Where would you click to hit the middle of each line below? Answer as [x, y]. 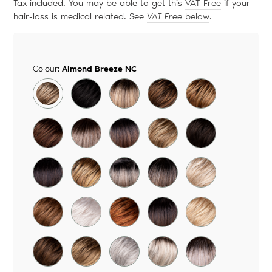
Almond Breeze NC [99, 69]
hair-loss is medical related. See [80, 17]
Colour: [47, 69]
